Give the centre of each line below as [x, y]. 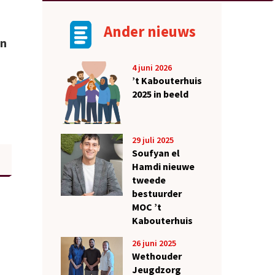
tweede [149, 180]
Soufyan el [156, 153]
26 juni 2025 [154, 243]
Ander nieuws [149, 32]
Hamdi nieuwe [163, 166]
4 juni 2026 [152, 68]
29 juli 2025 [153, 140]
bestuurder [157, 193]
